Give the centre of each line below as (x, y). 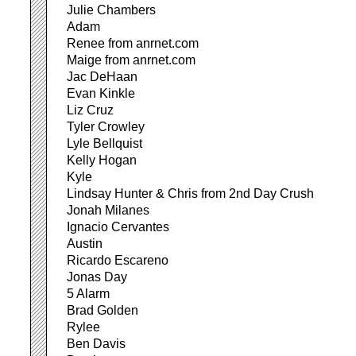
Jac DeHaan (102, 77)
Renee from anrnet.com (133, 43)
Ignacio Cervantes (118, 227)
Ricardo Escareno (118, 260)
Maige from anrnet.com (131, 60)
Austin (85, 244)
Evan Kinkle (101, 93)
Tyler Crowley (106, 127)
